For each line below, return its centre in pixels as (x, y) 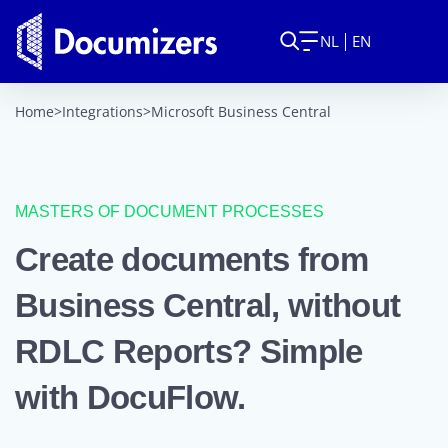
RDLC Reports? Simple (189, 351)
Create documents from (192, 259)
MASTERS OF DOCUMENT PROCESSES (169, 211)
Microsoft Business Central (241, 111)
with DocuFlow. (130, 397)
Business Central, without (208, 305)
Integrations (102, 111)
